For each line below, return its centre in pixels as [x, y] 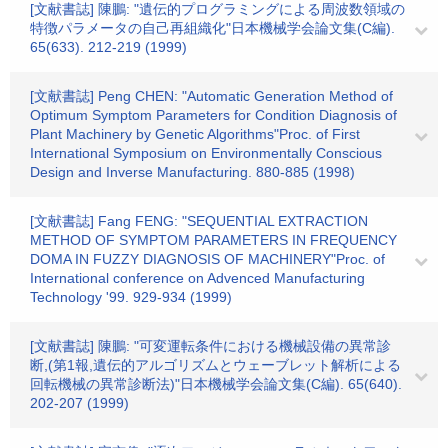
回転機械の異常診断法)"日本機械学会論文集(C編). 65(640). [216, 384]
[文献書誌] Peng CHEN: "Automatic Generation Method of [211, 96]
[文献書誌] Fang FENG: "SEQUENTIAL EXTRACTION [199, 221]
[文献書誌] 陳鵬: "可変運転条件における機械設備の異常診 [210, 346]
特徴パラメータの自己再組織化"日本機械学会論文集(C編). [212, 28]
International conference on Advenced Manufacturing [197, 278]
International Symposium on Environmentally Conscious [206, 153]
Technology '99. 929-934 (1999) [131, 297]
